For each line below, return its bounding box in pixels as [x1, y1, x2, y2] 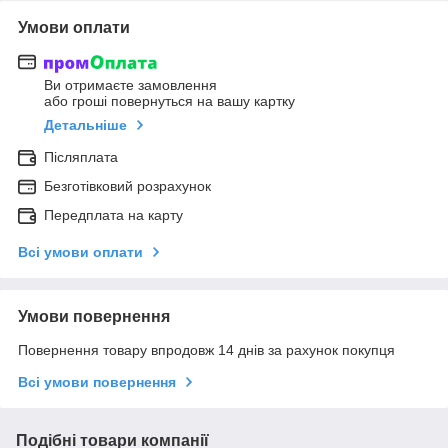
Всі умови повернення [18, 374, 176, 391]
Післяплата [44, 149, 118, 166]
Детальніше [44, 117, 127, 134]
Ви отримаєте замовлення [44, 77, 217, 94]
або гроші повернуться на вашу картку [44, 93, 295, 110]
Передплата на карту [44, 207, 183, 224]
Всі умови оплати [18, 244, 143, 261]
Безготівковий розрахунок [44, 178, 211, 195]
